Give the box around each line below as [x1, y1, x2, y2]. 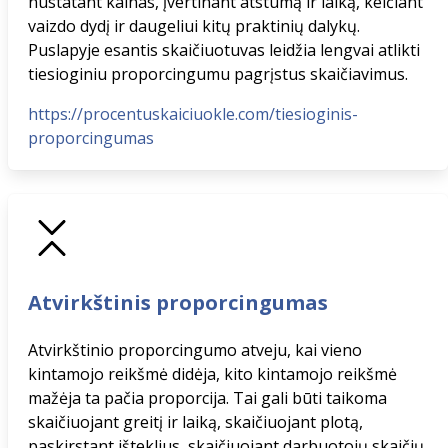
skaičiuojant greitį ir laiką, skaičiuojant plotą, [28, 411, 363, 433]
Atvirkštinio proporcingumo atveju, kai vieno [28, 339, 362, 361]
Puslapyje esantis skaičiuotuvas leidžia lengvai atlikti [28, 39, 420, 61]
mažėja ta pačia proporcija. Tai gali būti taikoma [28, 387, 387, 409]
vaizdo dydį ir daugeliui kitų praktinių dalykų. [28, 15, 360, 37]
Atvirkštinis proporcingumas [28, 289, 328, 316]
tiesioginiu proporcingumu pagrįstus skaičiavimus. [28, 63, 408, 85]
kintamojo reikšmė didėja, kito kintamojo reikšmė [28, 363, 397, 385]
